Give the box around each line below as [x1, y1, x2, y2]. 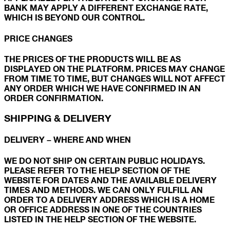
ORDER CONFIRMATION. [4, 92, 103, 103]
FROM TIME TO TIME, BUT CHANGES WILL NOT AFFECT [4, 73, 225, 83]
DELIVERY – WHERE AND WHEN [4, 134, 131, 144]
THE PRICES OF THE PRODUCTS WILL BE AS [4, 53, 181, 64]
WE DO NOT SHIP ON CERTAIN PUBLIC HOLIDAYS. [4, 156, 205, 166]
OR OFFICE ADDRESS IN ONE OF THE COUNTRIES [4, 204, 202, 215]
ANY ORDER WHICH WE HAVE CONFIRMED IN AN [4, 83, 201, 93]
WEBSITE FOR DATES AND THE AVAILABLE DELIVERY [4, 175, 217, 185]
